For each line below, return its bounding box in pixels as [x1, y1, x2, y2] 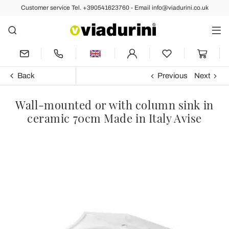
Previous [157, 71, 188, 80]
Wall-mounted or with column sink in [15, 97, 214, 112]
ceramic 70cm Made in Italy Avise [27, 110, 202, 126]
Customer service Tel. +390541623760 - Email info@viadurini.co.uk [20, 4, 209, 11]
